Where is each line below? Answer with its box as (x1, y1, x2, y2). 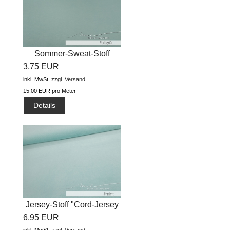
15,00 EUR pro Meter (23, 87, 76, 94)
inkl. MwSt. (23, 75, 50, 82)
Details (33, 101, 56, 110)
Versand (65, 75, 85, 82)
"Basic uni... (50, 62, 93, 71)
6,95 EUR (23, 213, 59, 222)
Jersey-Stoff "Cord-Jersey (25, 200, 119, 209)
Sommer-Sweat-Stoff (34, 49, 110, 58)
